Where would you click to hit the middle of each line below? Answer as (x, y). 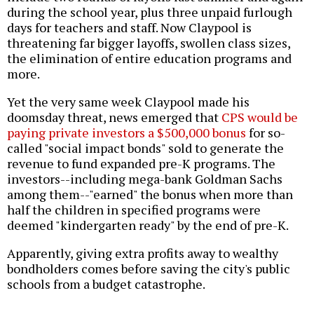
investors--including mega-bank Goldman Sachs (145, 179)
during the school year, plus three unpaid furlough (150, 12)
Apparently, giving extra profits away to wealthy (143, 253)
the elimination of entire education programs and (149, 59)
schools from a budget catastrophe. (106, 284)
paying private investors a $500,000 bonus (127, 133)
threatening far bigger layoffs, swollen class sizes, (149, 43)
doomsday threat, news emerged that (114, 117)
